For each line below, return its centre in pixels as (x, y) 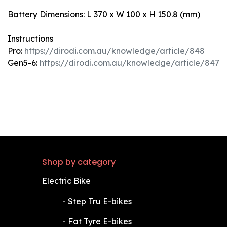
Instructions (30, 38)
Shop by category (79, 162)
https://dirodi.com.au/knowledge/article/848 (115, 50)
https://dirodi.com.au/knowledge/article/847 (129, 63)
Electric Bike (67, 181)
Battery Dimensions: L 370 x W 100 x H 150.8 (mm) (104, 14)
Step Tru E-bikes (100, 201)
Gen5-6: (24, 63)
